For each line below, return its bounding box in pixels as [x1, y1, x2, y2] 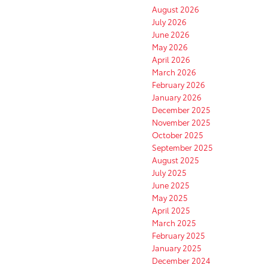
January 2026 [152, 92, 202, 103]
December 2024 [152, 255, 211, 266]
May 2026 [152, 41, 188, 53]
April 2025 [152, 205, 190, 216]
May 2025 [152, 192, 188, 203]
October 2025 [152, 129, 203, 141]
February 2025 [152, 230, 205, 241]
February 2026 [152, 79, 205, 90]
